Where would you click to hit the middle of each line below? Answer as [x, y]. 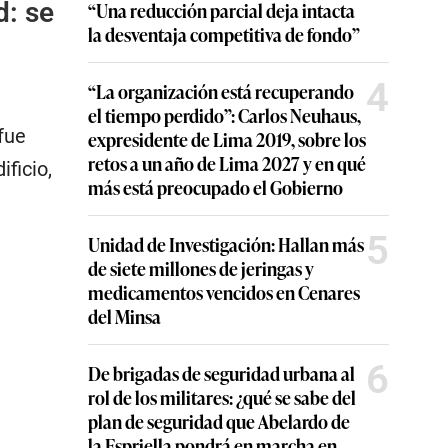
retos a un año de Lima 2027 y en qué [227, 163]
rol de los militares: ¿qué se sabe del [222, 397]
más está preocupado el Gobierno [215, 187]
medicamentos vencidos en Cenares [224, 292]
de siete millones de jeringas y [201, 268]
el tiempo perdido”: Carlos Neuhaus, [224, 115]
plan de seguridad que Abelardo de [219, 421]
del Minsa [124, 316]
